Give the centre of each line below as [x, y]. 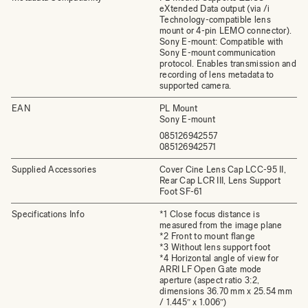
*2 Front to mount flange [208, 236]
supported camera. [196, 85]
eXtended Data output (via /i [215, 8]
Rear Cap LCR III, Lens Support [220, 180]
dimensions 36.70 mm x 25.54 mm [226, 291]
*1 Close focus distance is [210, 214]
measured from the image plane [221, 225]
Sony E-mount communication [218, 52]
